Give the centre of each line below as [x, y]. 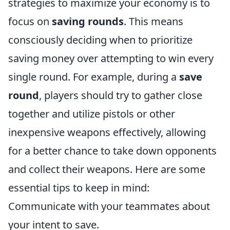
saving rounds [88, 21]
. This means [154, 21]
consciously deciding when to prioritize [100, 40]
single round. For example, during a [94, 76]
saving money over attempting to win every [111, 58]
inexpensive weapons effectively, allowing [107, 132]
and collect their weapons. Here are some [107, 169]
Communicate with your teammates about [109, 206]
